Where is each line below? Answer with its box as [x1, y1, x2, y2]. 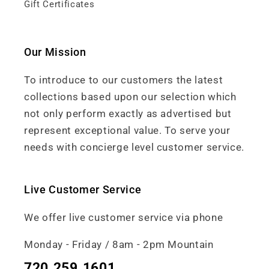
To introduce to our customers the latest [24, 74, 223, 86]
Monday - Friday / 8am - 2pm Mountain [24, 238, 214, 250]
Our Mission [24, 46, 86, 59]
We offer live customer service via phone [24, 212, 223, 224]
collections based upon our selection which [24, 91, 237, 103]
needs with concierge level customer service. [24, 142, 245, 154]
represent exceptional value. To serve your [24, 125, 231, 137]
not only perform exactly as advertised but [24, 108, 232, 120]
